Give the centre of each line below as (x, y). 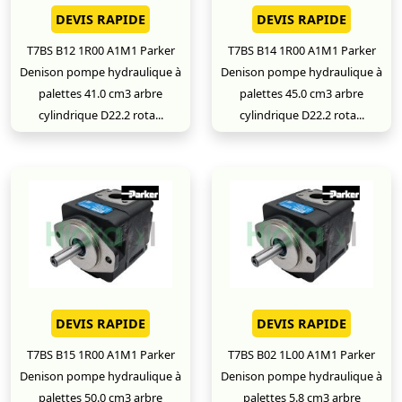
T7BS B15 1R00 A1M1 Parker (100, 354)
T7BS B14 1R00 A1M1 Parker (301, 50)
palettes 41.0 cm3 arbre (100, 93)
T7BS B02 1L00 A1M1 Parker (301, 354)
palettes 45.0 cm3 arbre (301, 93)
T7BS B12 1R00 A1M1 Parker (100, 50)
